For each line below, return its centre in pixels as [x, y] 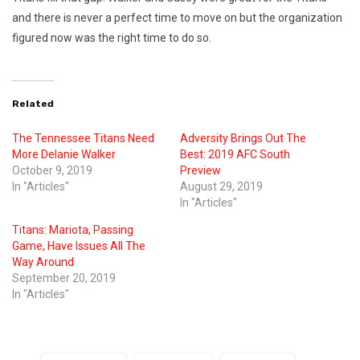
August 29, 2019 [221, 186]
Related [33, 103]
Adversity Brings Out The [243, 138]
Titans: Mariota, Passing [73, 229]
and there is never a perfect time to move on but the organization [177, 17]
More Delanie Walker [64, 154]
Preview [200, 170]
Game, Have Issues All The [79, 245]
